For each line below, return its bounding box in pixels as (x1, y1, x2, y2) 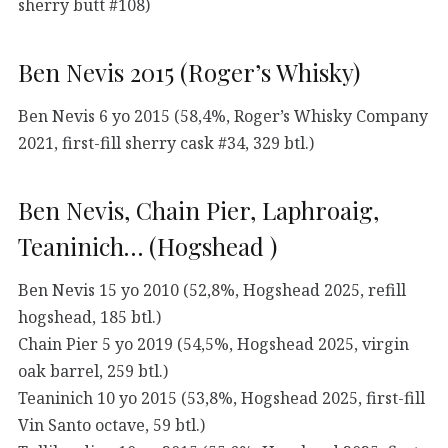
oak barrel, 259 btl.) (18, 359, 168, 382)
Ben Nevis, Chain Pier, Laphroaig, (18, 193, 379, 226)
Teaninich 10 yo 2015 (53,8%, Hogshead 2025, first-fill (18, 386, 425, 409)
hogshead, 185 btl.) (18, 305, 161, 328)
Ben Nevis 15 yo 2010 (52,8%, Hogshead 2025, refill (18, 278, 406, 301)
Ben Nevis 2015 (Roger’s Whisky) (18, 55, 360, 88)
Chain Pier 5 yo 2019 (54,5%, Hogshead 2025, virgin (18, 332, 409, 355)
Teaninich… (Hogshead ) (18, 229, 277, 262)
